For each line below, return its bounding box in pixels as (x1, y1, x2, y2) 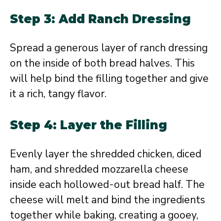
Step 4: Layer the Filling (10, 118, 167, 133)
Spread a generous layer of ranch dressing (10, 40, 208, 55)
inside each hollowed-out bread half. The (10, 178, 205, 192)
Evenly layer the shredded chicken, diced (10, 147, 201, 161)
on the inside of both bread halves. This (10, 56, 195, 70)
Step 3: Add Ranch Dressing (10, 11, 191, 26)
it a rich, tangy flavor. (10, 86, 107, 101)
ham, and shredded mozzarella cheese (10, 162, 188, 177)
